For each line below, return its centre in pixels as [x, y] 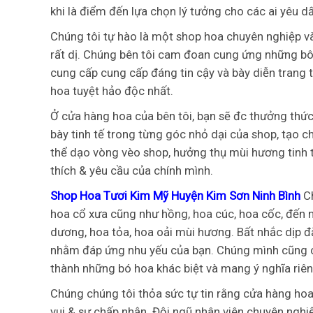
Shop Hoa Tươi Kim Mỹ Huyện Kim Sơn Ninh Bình [177, 196]
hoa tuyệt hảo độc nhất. [112, 91]
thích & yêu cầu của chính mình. [132, 171]
